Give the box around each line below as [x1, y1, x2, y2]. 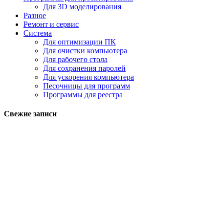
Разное [23, 11, 46, 20]
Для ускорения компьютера [43, 72, 134, 81]
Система [23, 28, 52, 37]
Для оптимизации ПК [43, 37, 116, 46]
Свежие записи [4, 109, 57, 118]
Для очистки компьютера [43, 46, 127, 55]
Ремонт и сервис [23, 20, 79, 28]
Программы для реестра [43, 90, 123, 99]
